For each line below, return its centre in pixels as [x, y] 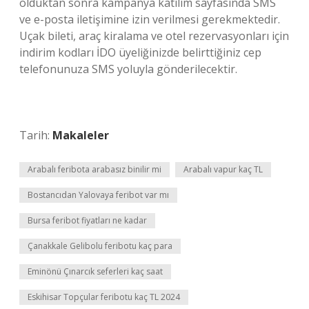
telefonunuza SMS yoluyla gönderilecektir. [128, 69]
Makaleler [81, 135]
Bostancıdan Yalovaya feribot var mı [98, 195]
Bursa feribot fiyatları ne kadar [87, 220]
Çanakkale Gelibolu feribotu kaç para [100, 246]
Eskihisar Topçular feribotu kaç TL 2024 [104, 297]
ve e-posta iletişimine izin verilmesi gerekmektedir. [150, 19]
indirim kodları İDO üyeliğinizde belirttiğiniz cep [140, 52]
